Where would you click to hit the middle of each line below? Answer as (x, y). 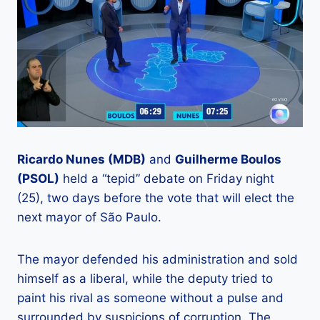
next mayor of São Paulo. (89, 217)
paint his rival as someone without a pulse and (150, 298)
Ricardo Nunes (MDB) (81, 160)
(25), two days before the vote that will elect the (156, 198)
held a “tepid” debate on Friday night (167, 179)
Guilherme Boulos (228, 160)
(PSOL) (38, 179)
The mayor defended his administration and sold (157, 260)
